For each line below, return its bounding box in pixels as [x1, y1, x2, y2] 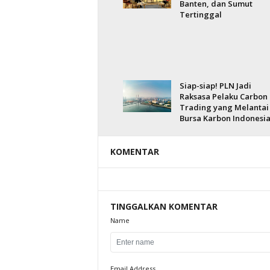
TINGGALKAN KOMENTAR [110, 201, 218, 212]
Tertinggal [179, 9, 222, 20]
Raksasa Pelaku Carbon [179, 91, 268, 102]
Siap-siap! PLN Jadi [179, 80, 251, 91]
